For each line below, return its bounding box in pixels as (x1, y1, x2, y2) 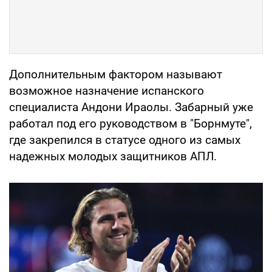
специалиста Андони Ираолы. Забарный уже (9, 100, 253, 115)
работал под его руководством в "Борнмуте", (9, 117, 252, 131)
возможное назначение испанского (9, 84, 204, 98)
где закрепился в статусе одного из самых (9, 133, 240, 148)
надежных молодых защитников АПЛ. (9, 149, 217, 164)
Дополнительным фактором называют (9, 67, 222, 82)
